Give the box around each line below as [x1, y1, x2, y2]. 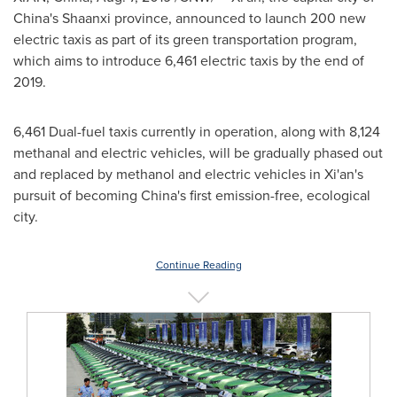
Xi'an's [324, 164, 363, 184]
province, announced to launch [111, 8, 310, 28]
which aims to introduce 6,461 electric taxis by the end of [13, 51, 364, 71]
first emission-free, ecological [186, 185, 370, 206]
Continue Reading [155, 257, 242, 273]
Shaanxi [62, 8, 111, 28]
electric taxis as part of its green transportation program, [13, 29, 357, 50]
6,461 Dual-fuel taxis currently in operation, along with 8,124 [13, 121, 380, 142]
